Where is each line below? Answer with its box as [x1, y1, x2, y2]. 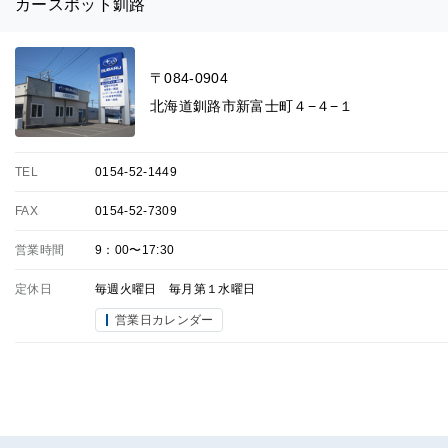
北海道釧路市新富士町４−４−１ [150, 98, 354, 114]
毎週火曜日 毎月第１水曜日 [95, 282, 256, 296]
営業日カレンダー [115, 313, 214, 327]
